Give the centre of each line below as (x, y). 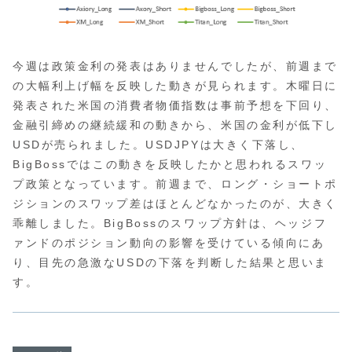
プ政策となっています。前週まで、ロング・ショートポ (175, 183)
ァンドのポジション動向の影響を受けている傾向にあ (169, 242)
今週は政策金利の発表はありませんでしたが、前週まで (175, 66)
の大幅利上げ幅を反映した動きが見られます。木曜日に (175, 85)
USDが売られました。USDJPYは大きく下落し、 (158, 144)
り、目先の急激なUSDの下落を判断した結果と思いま (170, 262)
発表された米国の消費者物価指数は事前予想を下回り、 (175, 105)
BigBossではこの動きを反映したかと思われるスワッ (170, 164)
